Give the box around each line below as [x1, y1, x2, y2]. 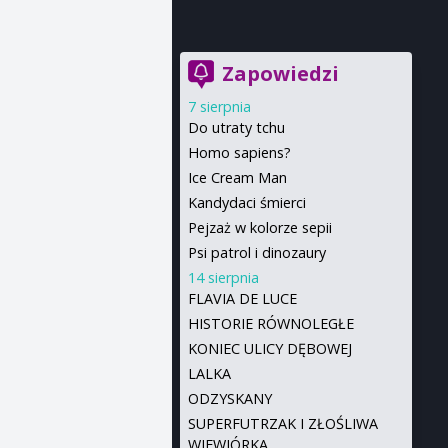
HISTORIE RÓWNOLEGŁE [187, 314, 354, 333]
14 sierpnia [187, 268, 259, 287]
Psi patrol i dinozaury [187, 243, 326, 262]
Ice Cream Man [187, 168, 287, 187]
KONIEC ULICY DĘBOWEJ [187, 339, 352, 358]
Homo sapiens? [187, 143, 291, 162]
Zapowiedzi [221, 60, 339, 87]
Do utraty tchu [187, 118, 285, 137]
